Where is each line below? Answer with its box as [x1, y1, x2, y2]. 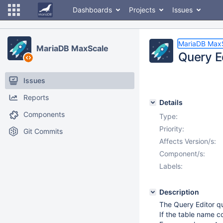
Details [159, 98, 183, 107]
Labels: [159, 162, 183, 170]
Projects [129, 5, 155, 14]
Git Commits [23, 127, 63, 135]
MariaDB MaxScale [36, 43, 109, 53]
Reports [23, 93, 49, 102]
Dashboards [73, 5, 112, 14]
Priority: [159, 124, 184, 133]
